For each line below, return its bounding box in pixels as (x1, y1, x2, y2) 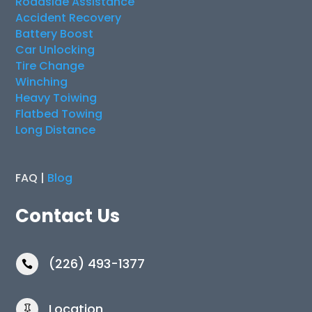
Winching (15, 73, 68, 90)
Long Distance (15, 121, 96, 138)
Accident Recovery (15, 9, 122, 26)
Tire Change (15, 57, 85, 74)
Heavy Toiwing (15, 89, 97, 106)
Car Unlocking (15, 41, 95, 58)
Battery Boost (15, 25, 94, 42)
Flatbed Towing (15, 105, 103, 122)
